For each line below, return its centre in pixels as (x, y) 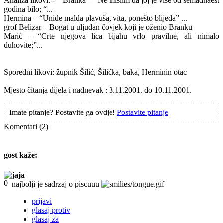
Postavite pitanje (143, 112)
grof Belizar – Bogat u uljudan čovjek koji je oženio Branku (98, 27)
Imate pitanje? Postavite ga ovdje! (63, 112)
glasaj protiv (51, 210)
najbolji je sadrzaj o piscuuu (56, 184)
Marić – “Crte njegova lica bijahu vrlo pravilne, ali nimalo (111, 36)
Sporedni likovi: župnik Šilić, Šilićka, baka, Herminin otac (95, 72)
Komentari (22, 127)
